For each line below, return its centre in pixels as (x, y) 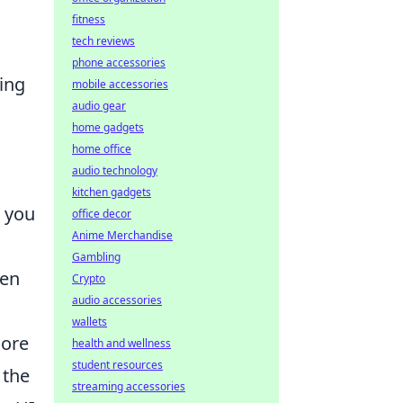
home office (102, 149)
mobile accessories (120, 84)
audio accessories (117, 300)
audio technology (115, 170)
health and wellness (121, 343)
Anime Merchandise (122, 235)
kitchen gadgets (112, 192)
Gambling (96, 257)
